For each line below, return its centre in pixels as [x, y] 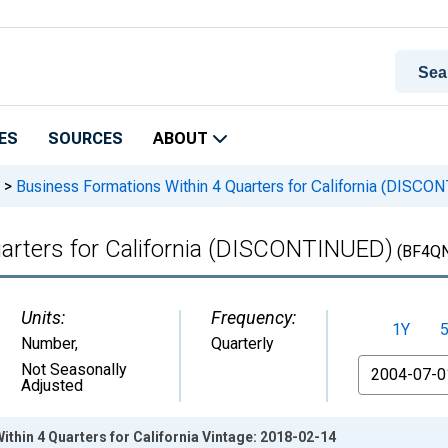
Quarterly [242, 343]
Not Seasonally [74, 369]
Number [48, 343]
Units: [43, 317]
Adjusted [52, 385]
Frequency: [253, 317]
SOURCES [85, 138]
